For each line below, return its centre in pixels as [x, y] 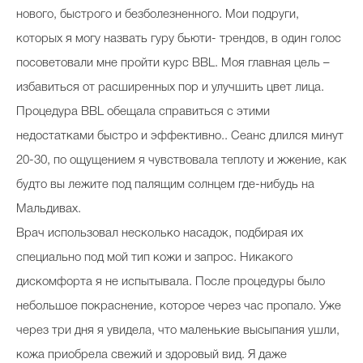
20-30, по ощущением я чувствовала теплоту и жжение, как [181, 160]
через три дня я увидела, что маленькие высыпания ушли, [178, 330]
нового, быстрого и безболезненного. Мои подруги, [158, 14]
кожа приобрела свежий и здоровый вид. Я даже [152, 354]
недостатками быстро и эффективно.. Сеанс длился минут [180, 136]
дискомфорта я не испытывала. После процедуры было [171, 282]
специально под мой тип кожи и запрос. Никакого [154, 257]
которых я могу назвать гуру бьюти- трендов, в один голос [179, 38]
